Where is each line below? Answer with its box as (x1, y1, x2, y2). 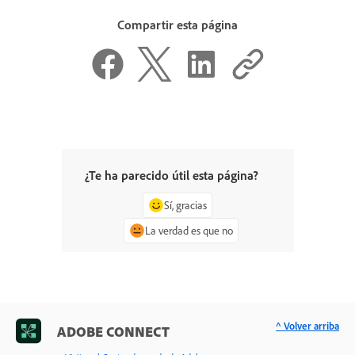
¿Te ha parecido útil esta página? (84, 167, 258, 184)
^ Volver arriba (276, 319, 339, 333)
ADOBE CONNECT (57, 323, 170, 341)
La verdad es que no (144, 223, 233, 238)
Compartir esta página (117, 16, 238, 32)
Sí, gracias (164, 198, 207, 212)
